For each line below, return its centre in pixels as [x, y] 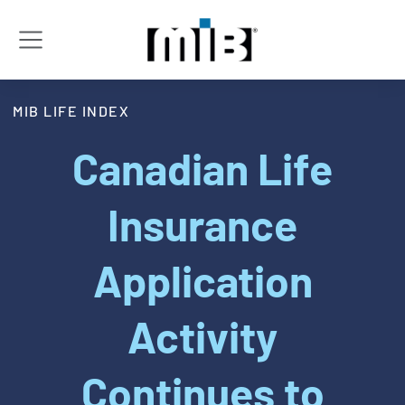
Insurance [202, 225]
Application [202, 281]
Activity [202, 337]
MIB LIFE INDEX [71, 110]
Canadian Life [202, 169]
